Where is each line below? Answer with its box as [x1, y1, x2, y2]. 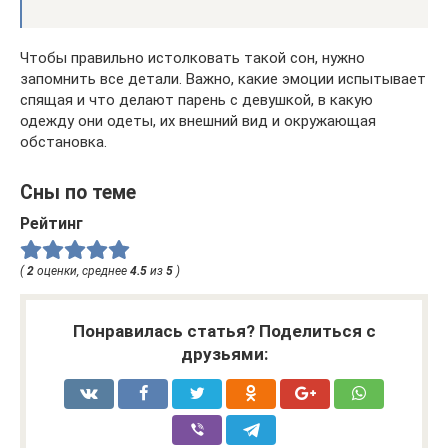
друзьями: [180, 343, 268, 364]
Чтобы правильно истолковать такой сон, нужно [20, 49, 365, 67]
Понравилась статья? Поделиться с [72, 320, 376, 341]
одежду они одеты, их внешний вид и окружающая [20, 112, 376, 130]
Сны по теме [20, 181, 136, 205]
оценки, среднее [34, 263, 130, 278]
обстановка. [20, 133, 107, 151]
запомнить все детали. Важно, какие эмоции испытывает [20, 70, 426, 88]
